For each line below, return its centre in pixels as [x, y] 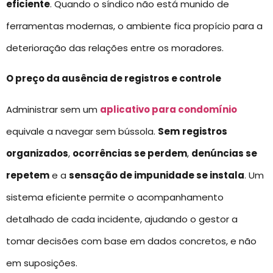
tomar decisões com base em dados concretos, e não [131, 241]
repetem [28, 175]
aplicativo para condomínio [168, 109]
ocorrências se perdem [130, 153]
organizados [37, 153]
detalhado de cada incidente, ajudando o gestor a [122, 219]
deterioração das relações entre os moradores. [115, 48]
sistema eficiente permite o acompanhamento [115, 197]
